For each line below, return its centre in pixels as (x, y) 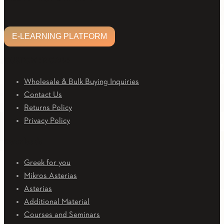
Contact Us (43, 95)
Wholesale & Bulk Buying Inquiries (81, 82)
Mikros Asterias (50, 176)
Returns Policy (48, 108)
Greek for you (47, 163)
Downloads (23, 142)
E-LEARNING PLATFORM (59, 36)
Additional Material (57, 202)
